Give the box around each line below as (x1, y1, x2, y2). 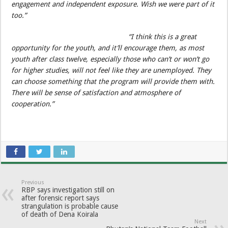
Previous (21, 179, 45, 186)
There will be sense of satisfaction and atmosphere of (11, 89, 181, 97)
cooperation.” (11, 100, 54, 108)
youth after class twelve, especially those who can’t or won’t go (11, 55, 210, 64)
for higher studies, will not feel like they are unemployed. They (11, 66, 212, 75)
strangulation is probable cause (21, 202, 119, 211)
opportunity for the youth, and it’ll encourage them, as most (11, 44, 205, 52)
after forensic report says (21, 194, 100, 203)
